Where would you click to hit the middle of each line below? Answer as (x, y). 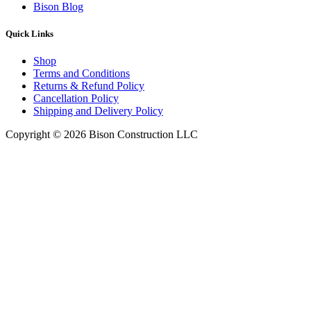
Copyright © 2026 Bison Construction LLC (102, 135)
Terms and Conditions (82, 74)
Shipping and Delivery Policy (98, 111)
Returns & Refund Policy (89, 86)
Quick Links (30, 34)
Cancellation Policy (76, 99)
